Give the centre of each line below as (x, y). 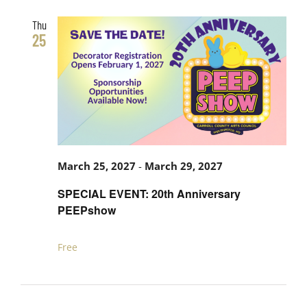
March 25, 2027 (97, 167)
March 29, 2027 (184, 167)
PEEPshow (87, 210)
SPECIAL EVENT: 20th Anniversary (149, 193)
